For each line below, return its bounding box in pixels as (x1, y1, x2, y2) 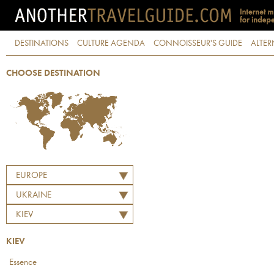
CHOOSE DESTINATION (6, 69, 100, 78)
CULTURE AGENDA (77, 39, 145, 48)
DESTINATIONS (15, 39, 68, 48)
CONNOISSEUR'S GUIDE (154, 39, 242, 48)
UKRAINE (16, 191, 51, 200)
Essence (9, 258, 37, 267)
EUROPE (16, 171, 47, 180)
